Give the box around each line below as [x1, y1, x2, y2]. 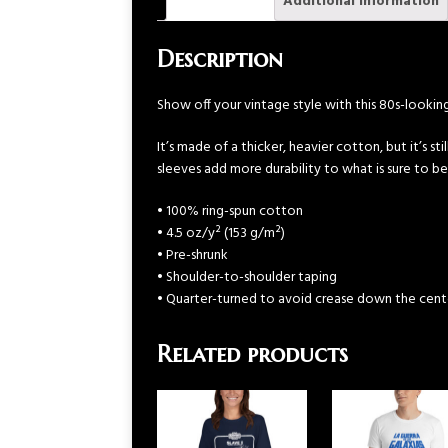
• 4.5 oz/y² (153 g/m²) [157, 221, 285, 245]
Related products [157, 338, 348, 369]
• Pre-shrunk [157, 243, 228, 267]
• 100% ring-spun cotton [157, 199, 303, 223]
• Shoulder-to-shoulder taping [157, 265, 337, 289]
